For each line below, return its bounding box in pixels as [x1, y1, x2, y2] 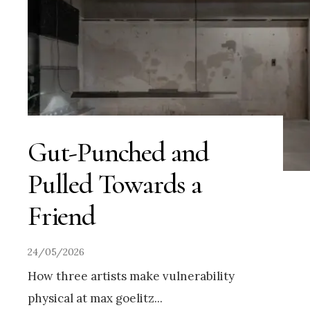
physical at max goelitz [28, 291, 154, 307]
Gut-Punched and [28, 136, 210, 170]
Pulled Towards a [28, 167, 202, 201]
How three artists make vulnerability [28, 268, 235, 284]
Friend [28, 199, 95, 233]
